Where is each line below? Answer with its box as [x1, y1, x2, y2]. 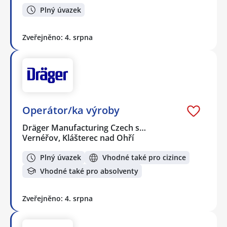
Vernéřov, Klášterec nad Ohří [22, 132, 134, 143]
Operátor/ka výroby [22, 103, 120, 117]
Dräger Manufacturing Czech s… [22, 122, 147, 133]
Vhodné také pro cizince [102, 153, 186, 163]
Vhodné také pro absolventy [40, 166, 138, 176]
